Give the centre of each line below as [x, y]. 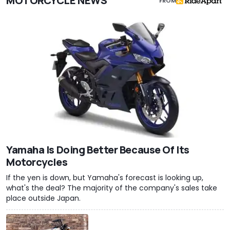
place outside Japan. [43, 198]
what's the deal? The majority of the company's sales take [112, 188]
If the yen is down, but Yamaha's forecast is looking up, [105, 177]
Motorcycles [37, 162]
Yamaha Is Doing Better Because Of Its [98, 149]
